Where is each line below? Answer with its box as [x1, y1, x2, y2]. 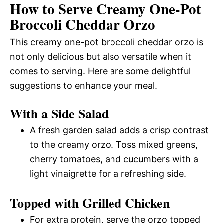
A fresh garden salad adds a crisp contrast [30, 124, 209, 135]
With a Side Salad [10, 104, 109, 123]
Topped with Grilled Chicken [10, 193, 170, 212]
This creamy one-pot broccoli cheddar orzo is [10, 36, 203, 47]
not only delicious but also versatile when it [10, 51, 191, 62]
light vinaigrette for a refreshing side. [30, 168, 186, 179]
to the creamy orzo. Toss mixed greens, [30, 139, 198, 150]
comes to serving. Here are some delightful [10, 65, 191, 76]
